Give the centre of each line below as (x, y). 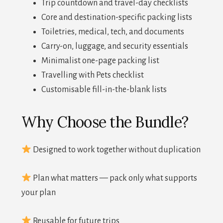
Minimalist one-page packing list (100, 61)
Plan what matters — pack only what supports (114, 178)
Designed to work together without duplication (116, 150)
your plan (38, 193)
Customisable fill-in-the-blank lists (104, 90)
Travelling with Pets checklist (92, 75)
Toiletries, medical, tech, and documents (112, 32)
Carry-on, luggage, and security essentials (114, 47)
